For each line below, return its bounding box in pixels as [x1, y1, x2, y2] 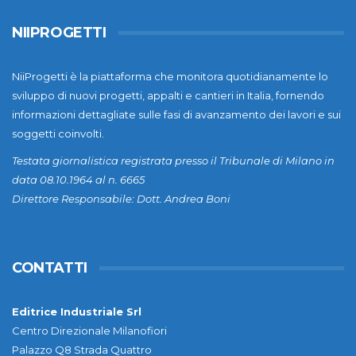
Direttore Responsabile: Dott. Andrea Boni [12, 192, 230, 206]
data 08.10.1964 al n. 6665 [12, 173, 145, 187]
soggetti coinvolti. [12, 127, 104, 141]
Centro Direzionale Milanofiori [12, 324, 167, 338]
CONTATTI [12, 259, 87, 277]
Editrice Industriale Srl [12, 305, 141, 319]
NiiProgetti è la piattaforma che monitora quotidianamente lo [12, 70, 328, 83]
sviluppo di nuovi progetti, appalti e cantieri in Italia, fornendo [12, 89, 324, 103]
